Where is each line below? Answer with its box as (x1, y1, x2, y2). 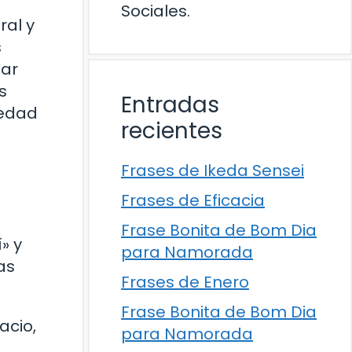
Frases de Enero (121, 271, 249, 293)
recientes (121, 115, 222, 146)
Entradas (121, 90, 219, 120)
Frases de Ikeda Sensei (121, 159, 304, 181)
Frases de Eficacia (121, 189, 265, 211)
